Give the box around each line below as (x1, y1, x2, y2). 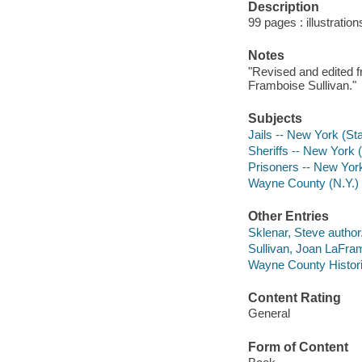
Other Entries (247, 209, 329, 224)
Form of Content (247, 339, 348, 354)
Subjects (247, 112, 302, 126)
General (247, 306, 290, 321)
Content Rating (247, 290, 341, 305)
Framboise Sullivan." (247, 78, 356, 92)
